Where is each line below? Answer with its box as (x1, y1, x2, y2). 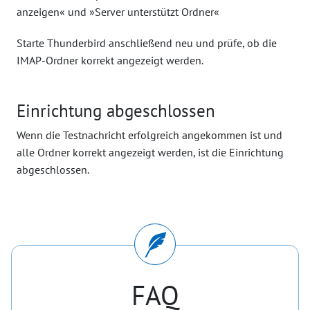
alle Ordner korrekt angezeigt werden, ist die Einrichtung (17, 145, 284, 159)
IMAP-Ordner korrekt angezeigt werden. (17, 53, 203, 67)
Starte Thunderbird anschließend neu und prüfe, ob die (17, 36, 277, 50)
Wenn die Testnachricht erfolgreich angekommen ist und (17, 128, 282, 142)
